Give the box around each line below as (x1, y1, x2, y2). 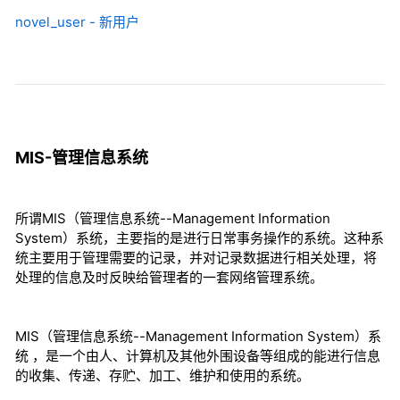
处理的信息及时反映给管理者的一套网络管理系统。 (15, 269, 323, 287)
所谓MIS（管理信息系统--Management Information (15, 210, 330, 228)
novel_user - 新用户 (15, 13, 139, 31)
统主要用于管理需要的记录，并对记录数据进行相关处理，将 (15, 249, 377, 267)
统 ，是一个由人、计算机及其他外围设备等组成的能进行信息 (15, 347, 380, 365)
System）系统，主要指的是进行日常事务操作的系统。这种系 (15, 229, 384, 247)
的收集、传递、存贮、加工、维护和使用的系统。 (15, 367, 310, 385)
